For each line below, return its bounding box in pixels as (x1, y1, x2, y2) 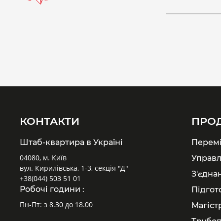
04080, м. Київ (20, 153, 67, 163)
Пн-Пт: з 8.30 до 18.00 (20, 200, 93, 210)
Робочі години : (20, 184, 84, 194)
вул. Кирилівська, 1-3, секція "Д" (20, 163, 130, 173)
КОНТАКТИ (20, 115, 79, 128)
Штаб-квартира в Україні (20, 137, 123, 147)
